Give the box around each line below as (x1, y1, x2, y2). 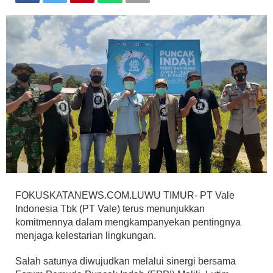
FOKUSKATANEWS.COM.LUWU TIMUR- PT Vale (15, 190, 235, 200)
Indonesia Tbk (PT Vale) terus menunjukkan (15, 203, 205, 214)
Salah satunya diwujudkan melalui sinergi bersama (15, 255, 236, 266)
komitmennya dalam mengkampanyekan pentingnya (15, 216, 241, 227)
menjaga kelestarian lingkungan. (15, 230, 156, 241)
